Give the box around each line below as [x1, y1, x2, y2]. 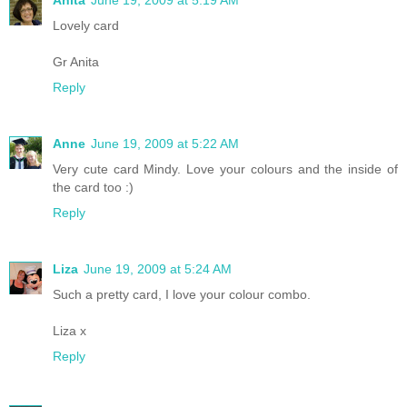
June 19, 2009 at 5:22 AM [91, 135, 239, 151]
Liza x [53, 323, 86, 338]
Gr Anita [53, 54, 99, 69]
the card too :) [53, 179, 134, 194]
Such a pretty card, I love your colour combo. [53, 286, 311, 302]
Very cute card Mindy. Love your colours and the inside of [53, 161, 398, 176]
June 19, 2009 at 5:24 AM [84, 261, 232, 276]
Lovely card [53, 17, 119, 33]
